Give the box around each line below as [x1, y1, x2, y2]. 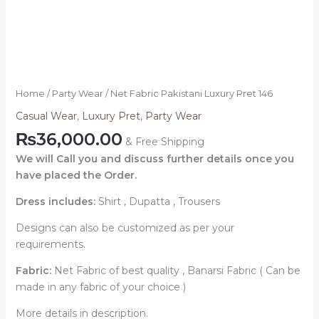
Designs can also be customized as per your [15, 221, 234, 235]
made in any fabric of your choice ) [15, 281, 186, 294]
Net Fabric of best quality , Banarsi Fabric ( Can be [51, 264, 300, 278]
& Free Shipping [125, 135, 204, 149]
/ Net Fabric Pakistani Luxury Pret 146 [103, 88, 273, 100]
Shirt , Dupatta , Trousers [98, 195, 220, 209]
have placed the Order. [15, 169, 137, 182]
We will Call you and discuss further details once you [15, 152, 294, 166]
